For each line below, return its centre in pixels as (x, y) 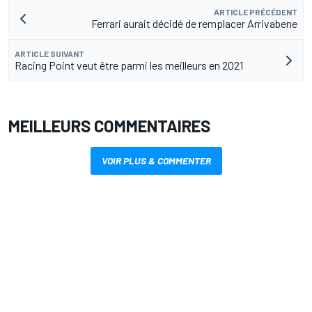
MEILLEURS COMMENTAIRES (109, 126)
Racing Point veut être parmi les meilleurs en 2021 (129, 65)
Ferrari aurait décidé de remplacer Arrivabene (194, 24)
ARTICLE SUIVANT (49, 54)
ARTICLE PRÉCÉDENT (256, 12)
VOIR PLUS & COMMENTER (156, 161)
